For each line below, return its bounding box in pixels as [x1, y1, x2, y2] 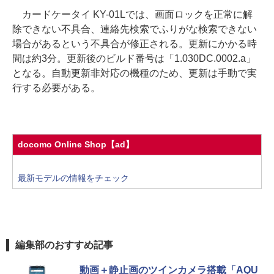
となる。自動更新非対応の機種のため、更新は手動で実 [12, 68, 257, 79]
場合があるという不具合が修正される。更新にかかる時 [12, 39, 257, 50]
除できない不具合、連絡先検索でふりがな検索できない [12, 24, 257, 35]
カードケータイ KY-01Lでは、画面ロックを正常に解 [12, 9, 253, 20]
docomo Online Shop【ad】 [18, 139, 134, 149]
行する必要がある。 [12, 83, 100, 94]
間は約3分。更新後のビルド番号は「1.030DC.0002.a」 [12, 53, 256, 64]
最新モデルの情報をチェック [18, 172, 129, 183]
